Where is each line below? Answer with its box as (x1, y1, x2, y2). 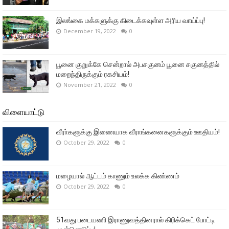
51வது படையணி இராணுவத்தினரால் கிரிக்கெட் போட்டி (56, 215, 215, 224)
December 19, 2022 (63, 27, 116, 35)
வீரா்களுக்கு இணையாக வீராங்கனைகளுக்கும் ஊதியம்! (56, 127, 220, 136)
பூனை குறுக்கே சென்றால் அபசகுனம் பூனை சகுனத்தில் (56, 60, 219, 68)
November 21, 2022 (63, 80, 116, 88)
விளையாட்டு (3, 107, 44, 117)
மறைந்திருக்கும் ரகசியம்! (56, 70, 129, 78)
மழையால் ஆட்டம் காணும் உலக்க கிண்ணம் (56, 171, 179, 180)
